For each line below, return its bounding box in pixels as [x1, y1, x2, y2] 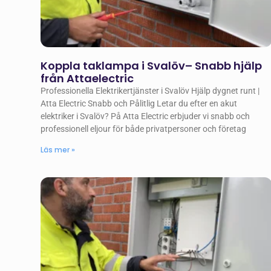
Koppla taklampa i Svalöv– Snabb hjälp [41, 58, 263, 74]
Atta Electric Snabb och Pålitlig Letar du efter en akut [41, 99, 238, 109]
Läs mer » [41, 145, 76, 155]
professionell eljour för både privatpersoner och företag [41, 124, 247, 134]
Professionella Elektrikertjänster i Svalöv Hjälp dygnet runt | [41, 86, 260, 96]
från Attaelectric [41, 71, 134, 87]
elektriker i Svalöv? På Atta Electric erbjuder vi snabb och [41, 111, 250, 122]
